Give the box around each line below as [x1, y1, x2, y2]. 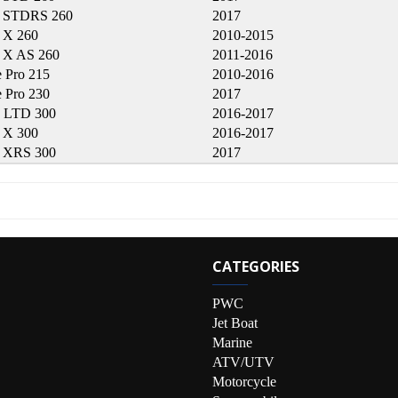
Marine [212, 335, 252, 350]
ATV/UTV [212, 354, 275, 370]
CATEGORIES [212, 257, 299, 276]
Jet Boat [212, 315, 258, 330]
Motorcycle [212, 374, 276, 389]
